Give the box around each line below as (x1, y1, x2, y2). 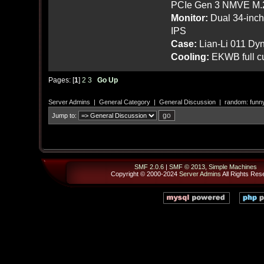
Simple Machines (208, 163, 257, 170)
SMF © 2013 (169, 163, 205, 170)
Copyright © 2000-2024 (110, 170, 179, 177)
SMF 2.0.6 (134, 163, 164, 170)
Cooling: (170, 51, 209, 62)
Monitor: (170, 12, 208, 23)
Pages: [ (48, 75, 74, 84)
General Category (98, 98, 150, 105)
